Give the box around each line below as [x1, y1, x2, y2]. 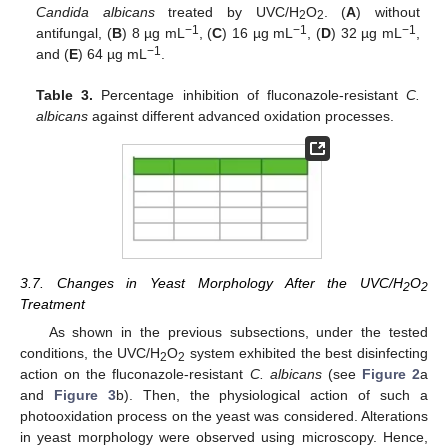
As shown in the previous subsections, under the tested [48, 324, 428, 341]
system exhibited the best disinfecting [185, 345, 429, 362]
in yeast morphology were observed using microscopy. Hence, [20, 429, 428, 446]
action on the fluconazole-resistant [20, 366, 250, 383]
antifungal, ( [36, 24, 112, 41]
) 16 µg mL [222, 24, 294, 41]
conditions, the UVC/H [20, 345, 161, 362]
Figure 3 [53, 387, 116, 404]
